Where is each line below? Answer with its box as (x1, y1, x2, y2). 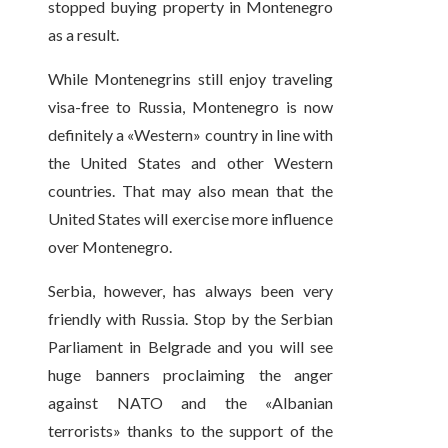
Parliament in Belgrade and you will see (48, 337, 334, 357)
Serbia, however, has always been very (48, 281, 334, 301)
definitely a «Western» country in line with (48, 125, 334, 145)
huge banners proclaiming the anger (48, 365, 334, 385)
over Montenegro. (48, 237, 172, 257)
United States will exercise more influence (48, 209, 334, 229)
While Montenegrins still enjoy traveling (48, 69, 334, 89)
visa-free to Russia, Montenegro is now (48, 97, 334, 117)
